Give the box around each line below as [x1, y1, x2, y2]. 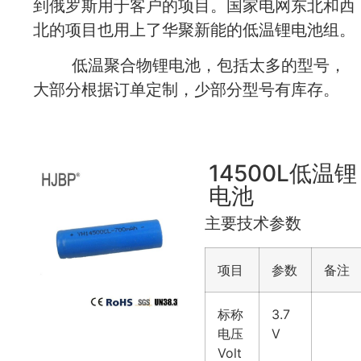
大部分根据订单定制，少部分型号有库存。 [33, 79, 339, 99]
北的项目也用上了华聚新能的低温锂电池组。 [33, 19, 355, 39]
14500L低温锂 [209, 160, 357, 188]
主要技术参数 [205, 214, 301, 234]
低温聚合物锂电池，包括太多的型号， [33, 55, 346, 75]
